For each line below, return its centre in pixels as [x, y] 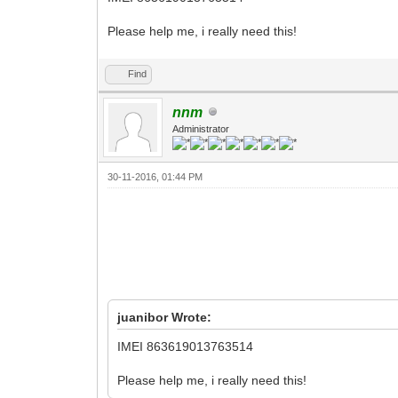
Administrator [201, 128]
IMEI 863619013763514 [186, 346]
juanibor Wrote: [165, 317]
